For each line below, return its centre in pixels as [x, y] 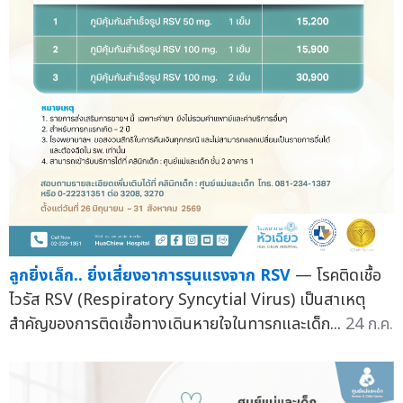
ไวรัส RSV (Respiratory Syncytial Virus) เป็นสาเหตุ [187, 300]
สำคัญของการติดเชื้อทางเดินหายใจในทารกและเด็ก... [177, 324]
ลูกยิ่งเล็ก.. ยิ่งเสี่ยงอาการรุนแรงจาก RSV [150, 275]
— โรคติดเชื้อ [338, 275]
